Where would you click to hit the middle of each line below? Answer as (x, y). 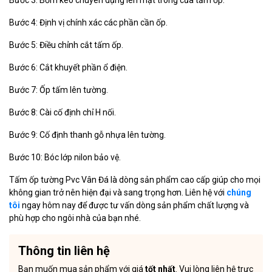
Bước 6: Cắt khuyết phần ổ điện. (68, 68)
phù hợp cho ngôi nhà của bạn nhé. (75, 218)
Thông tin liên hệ (64, 251)
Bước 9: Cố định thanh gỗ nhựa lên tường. (87, 135)
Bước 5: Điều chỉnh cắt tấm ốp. (66, 45)
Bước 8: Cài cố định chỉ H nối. (63, 113)
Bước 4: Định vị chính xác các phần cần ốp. (88, 23)
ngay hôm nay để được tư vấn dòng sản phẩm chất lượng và (134, 206)
